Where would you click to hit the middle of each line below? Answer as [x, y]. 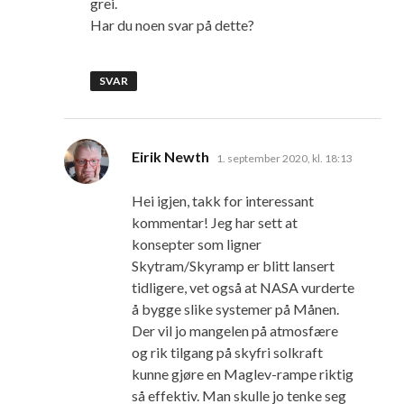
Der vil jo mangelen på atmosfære [235, 331]
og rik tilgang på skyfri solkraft [227, 353]
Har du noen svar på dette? [172, 25]
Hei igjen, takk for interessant [223, 201]
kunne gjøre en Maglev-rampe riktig [243, 374]
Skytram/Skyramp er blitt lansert [233, 266]
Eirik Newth [170, 157]
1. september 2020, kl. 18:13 [285, 159]
